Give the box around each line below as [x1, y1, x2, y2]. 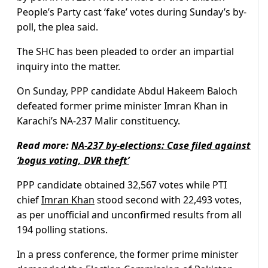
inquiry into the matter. [17, 60, 120, 74]
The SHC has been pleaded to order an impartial [17, 45, 234, 59]
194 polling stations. [17, 223, 108, 237]
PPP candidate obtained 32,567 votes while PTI [17, 178, 227, 192]
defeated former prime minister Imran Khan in [17, 99, 228, 113]
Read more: [17, 139, 71, 153]
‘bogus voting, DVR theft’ [17, 154, 129, 167]
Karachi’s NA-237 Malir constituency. [17, 114, 180, 128]
